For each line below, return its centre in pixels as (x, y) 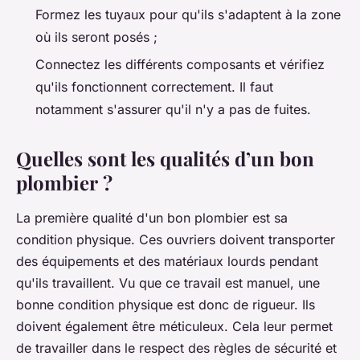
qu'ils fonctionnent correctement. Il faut (154, 87)
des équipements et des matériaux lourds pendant (167, 262)
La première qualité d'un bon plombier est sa (152, 218)
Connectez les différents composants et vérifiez (180, 65)
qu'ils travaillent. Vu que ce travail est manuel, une (168, 283)
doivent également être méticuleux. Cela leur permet (174, 327)
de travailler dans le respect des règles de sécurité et (176, 348)
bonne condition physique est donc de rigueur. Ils (166, 305)
